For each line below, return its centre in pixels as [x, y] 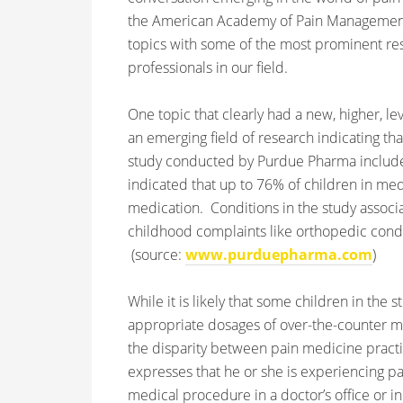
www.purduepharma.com [279, 255]
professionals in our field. [208, 67]
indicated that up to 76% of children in [250, 184]
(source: [157, 255]
